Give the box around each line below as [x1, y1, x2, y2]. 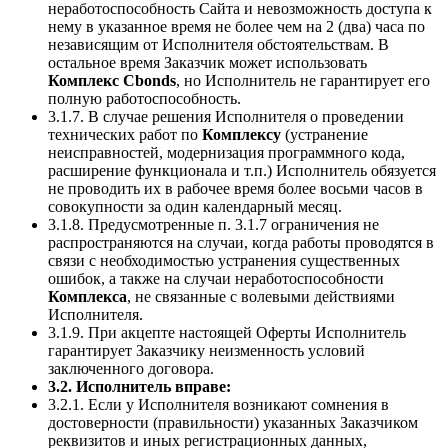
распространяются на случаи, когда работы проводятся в [48, 234, 434, 252]
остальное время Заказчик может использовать [48, 54, 367, 72]
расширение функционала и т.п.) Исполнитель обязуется [48, 162, 436, 180]
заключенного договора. [48, 360, 214, 378]
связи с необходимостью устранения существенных [48, 252, 400, 270]
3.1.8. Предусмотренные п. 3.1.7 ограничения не [48, 216, 379, 234]
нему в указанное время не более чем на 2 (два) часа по [48, 18, 425, 36]
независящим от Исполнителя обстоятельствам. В [48, 36, 389, 54]
